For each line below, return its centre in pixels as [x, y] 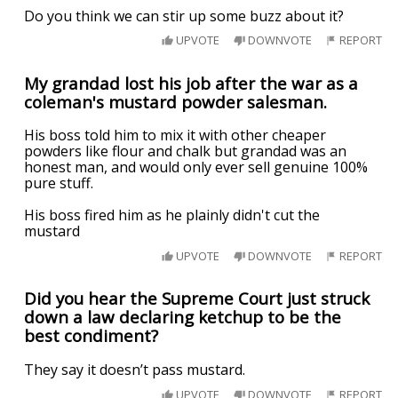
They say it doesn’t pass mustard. [135, 369]
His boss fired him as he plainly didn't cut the [172, 215]
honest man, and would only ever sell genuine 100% [196, 167]
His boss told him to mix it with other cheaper [175, 135]
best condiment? [92, 336]
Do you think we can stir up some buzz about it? [184, 16]
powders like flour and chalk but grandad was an [186, 151]
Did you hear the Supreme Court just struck [197, 298]
